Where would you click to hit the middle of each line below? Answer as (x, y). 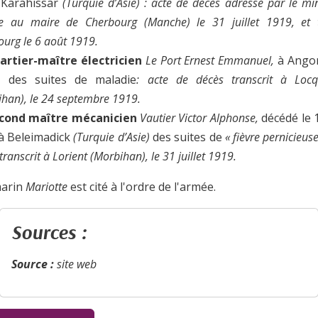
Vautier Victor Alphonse (198, 118)
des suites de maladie (73, 80)
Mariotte (47, 187)
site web (76, 264)
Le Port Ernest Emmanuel (207, 61)
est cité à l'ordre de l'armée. (142, 187)
